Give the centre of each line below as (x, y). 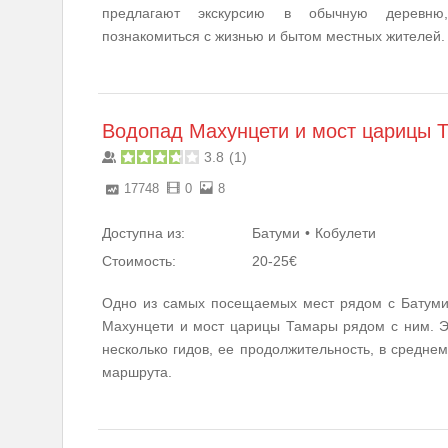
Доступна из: (143, 232)
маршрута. (137, 371)
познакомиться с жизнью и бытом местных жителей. (273, 35)
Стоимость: (139, 260)
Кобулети (345, 232)
